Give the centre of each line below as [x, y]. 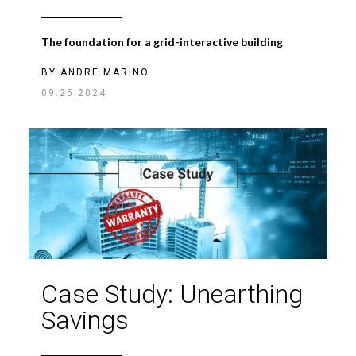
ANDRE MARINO [105, 73]
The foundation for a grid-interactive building [162, 42]
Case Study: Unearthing [172, 294]
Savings [85, 321]
